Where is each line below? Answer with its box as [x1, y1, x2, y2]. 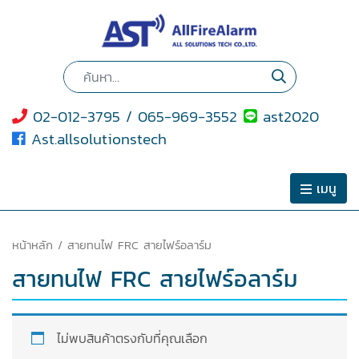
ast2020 [257, 105, 319, 129]
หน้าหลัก [12, 236, 53, 254]
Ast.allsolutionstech [26, 127, 167, 151]
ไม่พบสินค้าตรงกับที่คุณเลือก [57, 329, 208, 349]
